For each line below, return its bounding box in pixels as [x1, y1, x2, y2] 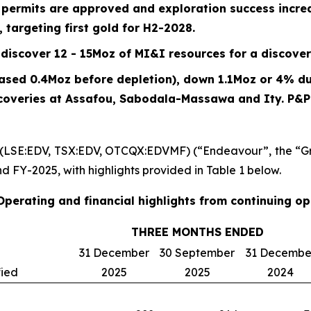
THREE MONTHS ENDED [131, 225, 264, 239]
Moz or [233, 72, 276, 86]
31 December [78, 246, 149, 260]
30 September [160, 246, 235, 260]
